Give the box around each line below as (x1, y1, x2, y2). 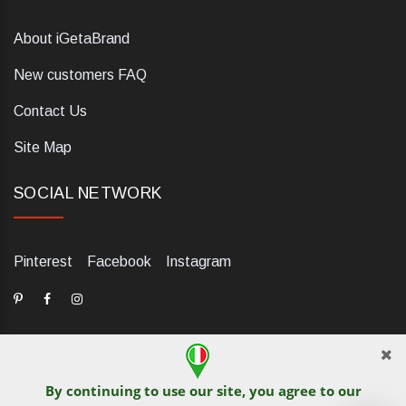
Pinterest (14, 254, 72, 270)
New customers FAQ (14, 67, 147, 83)
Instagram (166, 254, 231, 270)
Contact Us (14, 103, 87, 120)
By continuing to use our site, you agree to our (44, 382, 362, 400)
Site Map (14, 140, 72, 156)
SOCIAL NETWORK (14, 184, 163, 203)
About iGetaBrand (14, 31, 130, 47)
